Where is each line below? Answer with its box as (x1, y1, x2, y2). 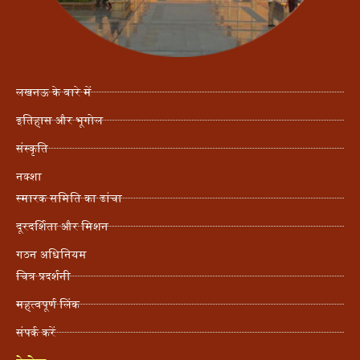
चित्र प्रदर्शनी (16, 268, 71, 284)
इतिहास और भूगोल (16, 112, 103, 129)
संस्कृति (16, 140, 48, 157)
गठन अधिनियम (16, 246, 87, 263)
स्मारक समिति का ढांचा (16, 190, 122, 207)
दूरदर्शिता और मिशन (16, 218, 108, 235)
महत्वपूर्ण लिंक (16, 296, 80, 313)
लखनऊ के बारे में (16, 84, 92, 100)
